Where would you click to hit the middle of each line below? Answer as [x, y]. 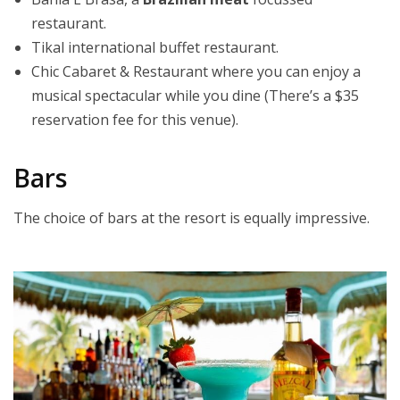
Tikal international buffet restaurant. [155, 47]
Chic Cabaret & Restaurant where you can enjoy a [196, 71]
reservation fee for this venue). [135, 119]
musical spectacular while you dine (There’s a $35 [195, 95]
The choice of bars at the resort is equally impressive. [192, 217]
